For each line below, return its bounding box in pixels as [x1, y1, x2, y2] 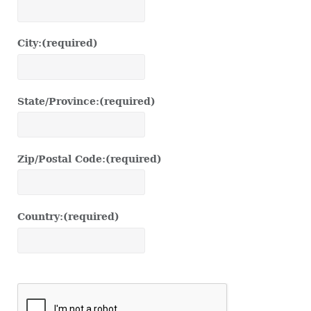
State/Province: [17, 95, 99, 107]
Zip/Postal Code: [17, 153, 106, 165]
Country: [17, 211, 63, 223]
